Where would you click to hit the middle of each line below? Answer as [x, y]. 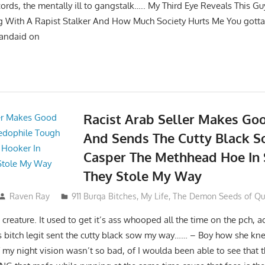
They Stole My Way [142, 176]
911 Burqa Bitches [104, 196]
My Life [154, 196]
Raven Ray [29, 196]
